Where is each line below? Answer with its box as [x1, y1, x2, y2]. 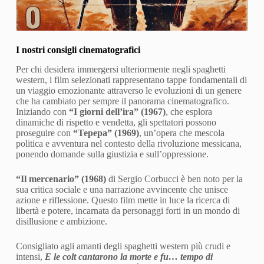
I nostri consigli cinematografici [15, 44, 140, 55]
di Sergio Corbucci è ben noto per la [105, 173, 243, 184]
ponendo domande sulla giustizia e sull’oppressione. [15, 148, 209, 159]
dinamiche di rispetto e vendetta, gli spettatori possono [15, 117, 216, 127]
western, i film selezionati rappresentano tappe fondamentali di [15, 74, 247, 85]
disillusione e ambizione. [15, 216, 107, 226]
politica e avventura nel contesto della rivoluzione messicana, [15, 138, 242, 148]
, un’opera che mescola [138, 127, 225, 138]
